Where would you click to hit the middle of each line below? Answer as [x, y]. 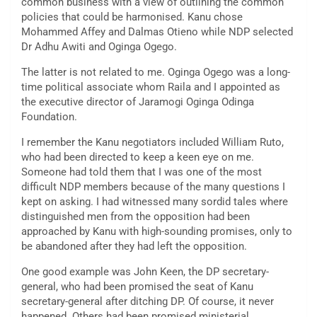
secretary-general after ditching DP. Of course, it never [148, 302]
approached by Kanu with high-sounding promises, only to [157, 232]
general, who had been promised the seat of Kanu [137, 287]
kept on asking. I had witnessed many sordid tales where [155, 202]
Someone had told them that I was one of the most [142, 172]
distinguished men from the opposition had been [136, 217]
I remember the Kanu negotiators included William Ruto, [152, 143]
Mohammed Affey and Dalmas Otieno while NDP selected [157, 32]
